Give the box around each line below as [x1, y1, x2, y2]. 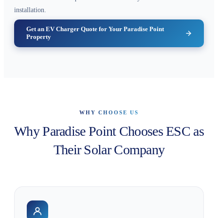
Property [26, 33, 51, 41]
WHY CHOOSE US [79, 109, 139, 115]
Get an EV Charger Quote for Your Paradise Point [26, 25, 164, 33]
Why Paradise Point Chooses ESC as [14, 123, 204, 139]
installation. [14, 6, 46, 14]
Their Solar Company [53, 142, 165, 157]
